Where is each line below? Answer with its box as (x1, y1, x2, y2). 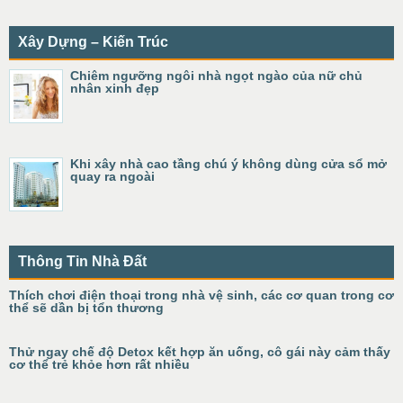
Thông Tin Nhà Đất (18, 254, 147, 270)
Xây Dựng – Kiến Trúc (18, 34, 168, 50)
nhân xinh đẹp (70, 81, 159, 96)
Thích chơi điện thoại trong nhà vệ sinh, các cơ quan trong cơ (9, 288, 394, 303)
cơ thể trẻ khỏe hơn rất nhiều (9, 357, 190, 372)
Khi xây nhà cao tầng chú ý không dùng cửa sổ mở (70, 157, 387, 172)
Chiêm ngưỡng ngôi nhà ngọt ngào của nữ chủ (70, 68, 363, 84)
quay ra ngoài (70, 169, 155, 184)
